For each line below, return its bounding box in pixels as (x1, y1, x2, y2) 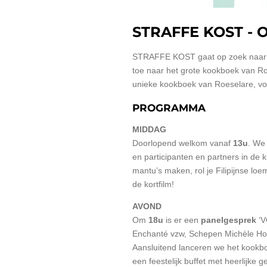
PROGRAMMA (132, 102, 206, 114)
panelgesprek (201, 215, 256, 225)
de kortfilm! (132, 179, 174, 190)
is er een (163, 215, 201, 225)
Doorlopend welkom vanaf (132, 138, 233, 148)
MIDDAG (132, 125, 166, 135)
